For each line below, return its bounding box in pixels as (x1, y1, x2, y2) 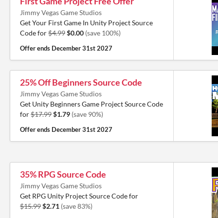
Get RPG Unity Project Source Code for (20, 192, 138, 200)
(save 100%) (85, 29, 121, 37)
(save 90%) (72, 110, 103, 118)
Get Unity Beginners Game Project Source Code (20, 100, 163, 108)
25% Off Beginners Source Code (20, 77, 142, 88)
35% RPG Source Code (20, 169, 106, 180)
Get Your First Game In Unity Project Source (20, 18, 153, 27)
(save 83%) (61, 202, 92, 210)
